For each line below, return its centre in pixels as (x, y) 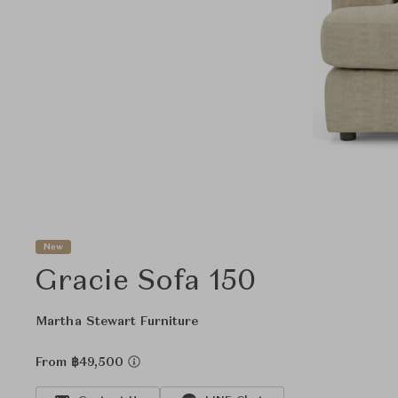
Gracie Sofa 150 (146, 283)
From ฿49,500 (82, 362)
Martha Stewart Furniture (117, 322)
